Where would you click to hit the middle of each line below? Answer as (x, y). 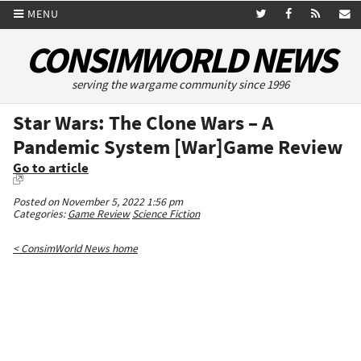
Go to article (51, 168)
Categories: (40, 214)
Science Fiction (166, 214)
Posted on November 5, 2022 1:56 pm (98, 202)
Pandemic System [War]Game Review (178, 147)
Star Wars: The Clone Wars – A (143, 123)
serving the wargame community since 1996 (180, 85)
